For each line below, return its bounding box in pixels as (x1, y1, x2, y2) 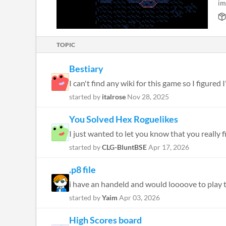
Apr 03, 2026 (119, 193, 160, 202)
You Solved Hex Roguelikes (69, 114, 178, 125)
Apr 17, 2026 (148, 143, 189, 151)
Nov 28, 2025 (127, 92, 169, 101)
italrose (102, 92, 126, 101)
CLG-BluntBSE (102, 143, 147, 151)
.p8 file (69, 164, 96, 175)
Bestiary (69, 63, 103, 74)
